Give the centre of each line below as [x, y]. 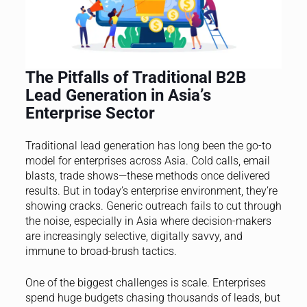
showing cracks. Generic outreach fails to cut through [153, 206]
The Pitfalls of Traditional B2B [135, 78]
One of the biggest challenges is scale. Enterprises [145, 283]
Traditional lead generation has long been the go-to [148, 146]
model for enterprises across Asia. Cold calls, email [147, 161]
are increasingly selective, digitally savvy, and [134, 236]
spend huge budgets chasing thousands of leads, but [152, 298]
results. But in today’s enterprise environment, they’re [151, 191]
